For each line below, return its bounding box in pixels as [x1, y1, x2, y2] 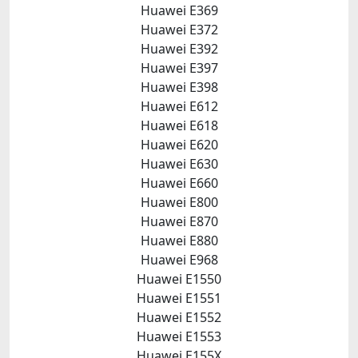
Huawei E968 [140, 251, 218, 268]
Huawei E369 [140, 2, 218, 19]
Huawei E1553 [137, 328, 221, 345]
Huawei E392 [140, 40, 218, 58]
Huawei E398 [140, 78, 218, 96]
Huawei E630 [140, 155, 218, 173]
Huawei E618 [140, 117, 218, 134]
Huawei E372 [140, 21, 218, 38]
